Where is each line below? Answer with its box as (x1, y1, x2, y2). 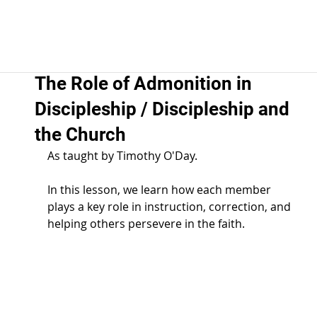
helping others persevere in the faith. (47, 216, 245, 231)
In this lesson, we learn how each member (47, 182, 274, 197)
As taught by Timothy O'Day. (47, 148, 203, 163)
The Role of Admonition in (34, 73, 252, 94)
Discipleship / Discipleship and (34, 98, 289, 120)
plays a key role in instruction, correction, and (47, 199, 294, 214)
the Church (34, 124, 126, 145)
